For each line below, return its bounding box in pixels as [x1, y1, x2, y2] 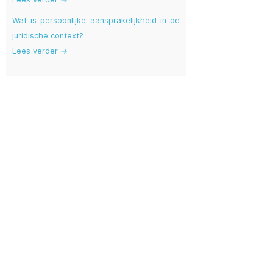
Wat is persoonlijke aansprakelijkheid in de [12, 16, 180, 26]
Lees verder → [12, 46, 68, 56]
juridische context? [12, 31, 83, 41]
